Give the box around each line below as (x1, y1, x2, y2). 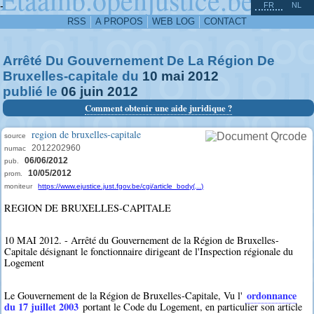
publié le (3, 84, 61, 99)
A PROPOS (95, 16, 143, 27)
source (4, 132, 27, 139)
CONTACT (204, 16, 247, 27)
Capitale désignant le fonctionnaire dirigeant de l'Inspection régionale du (4, 245, 294, 259)
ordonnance (247, 287, 297, 303)
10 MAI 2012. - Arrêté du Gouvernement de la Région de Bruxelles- (4, 233, 280, 247)
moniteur (4, 182, 33, 190)
